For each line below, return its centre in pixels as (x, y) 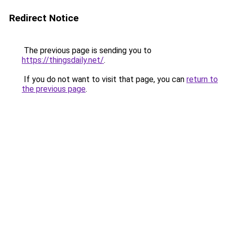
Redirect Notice (44, 18)
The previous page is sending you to (87, 50)
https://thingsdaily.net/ (63, 60)
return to (202, 79)
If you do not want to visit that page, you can (104, 79)
